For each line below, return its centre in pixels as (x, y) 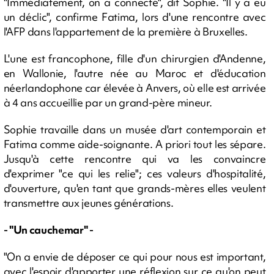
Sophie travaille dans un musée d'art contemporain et (135, 129)
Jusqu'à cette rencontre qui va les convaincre (135, 159)
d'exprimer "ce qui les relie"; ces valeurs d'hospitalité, (135, 173)
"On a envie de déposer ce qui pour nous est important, (135, 257)
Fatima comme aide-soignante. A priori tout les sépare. (135, 144)
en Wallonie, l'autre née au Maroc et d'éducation (135, 73)
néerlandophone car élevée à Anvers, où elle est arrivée (135, 88)
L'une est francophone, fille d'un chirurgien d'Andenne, (135, 58)
